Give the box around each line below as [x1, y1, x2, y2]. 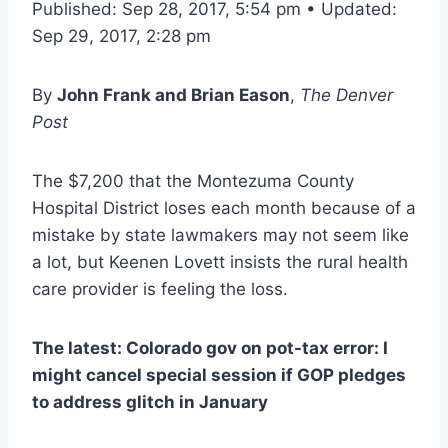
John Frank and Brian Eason [57, 84, 290, 105]
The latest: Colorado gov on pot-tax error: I [32, 337, 388, 358]
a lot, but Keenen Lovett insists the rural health [32, 251, 408, 272]
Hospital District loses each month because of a [32, 197, 416, 218]
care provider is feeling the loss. [32, 278, 288, 299]
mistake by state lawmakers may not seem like [32, 224, 409, 245]
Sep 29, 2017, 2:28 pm [32, 25, 211, 46]
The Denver [300, 84, 393, 105]
